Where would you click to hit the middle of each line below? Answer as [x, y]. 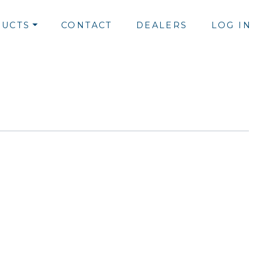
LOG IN [231, 25]
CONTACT [87, 25]
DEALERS [162, 25]
